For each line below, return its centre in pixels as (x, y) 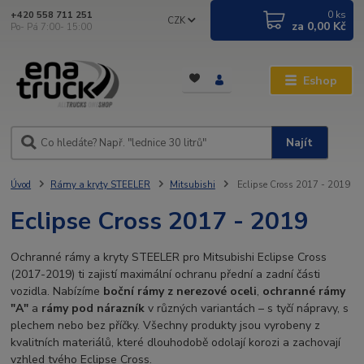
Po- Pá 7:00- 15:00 (52, 27)
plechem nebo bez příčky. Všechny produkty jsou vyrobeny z (166, 325)
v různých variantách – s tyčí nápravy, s (247, 308)
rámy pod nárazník (93, 308)
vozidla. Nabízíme (57, 291)
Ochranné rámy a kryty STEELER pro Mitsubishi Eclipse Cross (169, 257)
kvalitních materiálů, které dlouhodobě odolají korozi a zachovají (176, 342)
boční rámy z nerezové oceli (180, 291)
